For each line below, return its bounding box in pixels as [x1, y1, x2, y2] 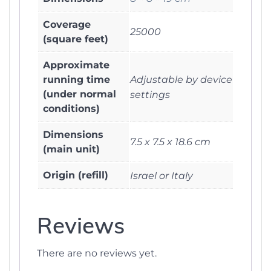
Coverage [43, 19, 91, 31]
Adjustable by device [130, 74, 232, 86]
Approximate [43, 59, 109, 71]
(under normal [43, 88, 116, 100]
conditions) [43, 103, 100, 115]
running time [43, 74, 110, 86]
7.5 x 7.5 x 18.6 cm [130, 136, 211, 148]
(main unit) [43, 143, 100, 155]
